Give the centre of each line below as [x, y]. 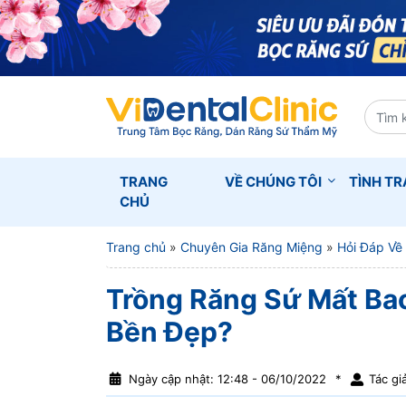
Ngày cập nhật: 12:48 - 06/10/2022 [227, 379]
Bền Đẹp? [169, 332]
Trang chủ [136, 247]
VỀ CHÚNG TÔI [274, 182]
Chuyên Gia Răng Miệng [251, 247]
